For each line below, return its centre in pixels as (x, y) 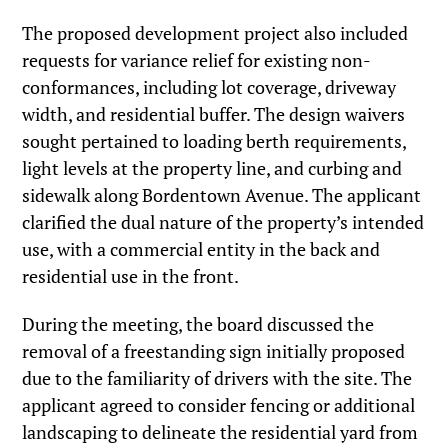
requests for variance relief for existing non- (197, 59)
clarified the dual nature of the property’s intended (223, 221)
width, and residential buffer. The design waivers (214, 113)
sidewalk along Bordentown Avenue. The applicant (222, 194)
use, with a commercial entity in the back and (201, 248)
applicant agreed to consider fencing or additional (219, 405)
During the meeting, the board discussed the (198, 324)
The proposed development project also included (215, 32)
